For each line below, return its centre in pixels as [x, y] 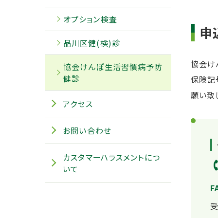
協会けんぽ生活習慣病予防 [113, 67]
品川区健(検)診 [92, 43]
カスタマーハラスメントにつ [111, 157]
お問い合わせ [87, 130]
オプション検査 [90, 19]
